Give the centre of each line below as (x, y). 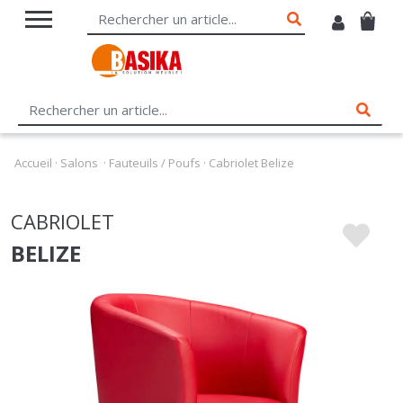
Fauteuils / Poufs (155, 120)
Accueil (33, 120)
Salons (79, 120)
